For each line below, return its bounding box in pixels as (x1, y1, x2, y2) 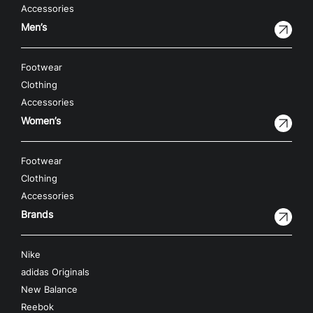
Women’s (21, 115, 61, 127)
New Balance (21, 284, 78, 296)
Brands (21, 208, 53, 221)
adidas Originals (21, 267, 89, 278)
